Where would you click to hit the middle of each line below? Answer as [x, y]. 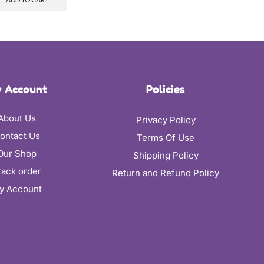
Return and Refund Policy [166, 173]
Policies [166, 89]
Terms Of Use [166, 138]
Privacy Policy [166, 120]
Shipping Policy [166, 156]
